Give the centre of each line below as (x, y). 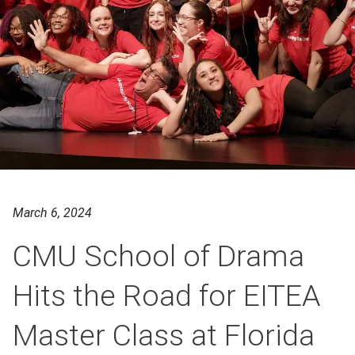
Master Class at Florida (164, 335)
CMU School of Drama (158, 256)
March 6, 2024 (52, 213)
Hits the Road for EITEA (166, 296)
